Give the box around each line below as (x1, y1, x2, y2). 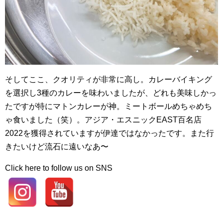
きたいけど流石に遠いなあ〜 (5, 142, 109, 151)
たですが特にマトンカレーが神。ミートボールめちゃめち (5, 102, 212, 111)
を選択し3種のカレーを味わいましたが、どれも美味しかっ (5, 88, 217, 97)
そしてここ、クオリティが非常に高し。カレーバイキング (5, 75, 212, 84)
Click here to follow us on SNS (5, 163, 112, 172)
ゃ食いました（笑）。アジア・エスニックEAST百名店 (5, 115, 202, 124)
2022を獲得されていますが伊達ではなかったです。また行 (5, 128, 214, 137)
